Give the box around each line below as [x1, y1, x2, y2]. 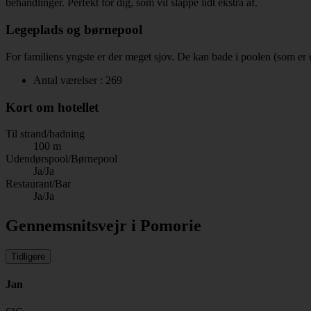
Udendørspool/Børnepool [6, 153, 117, 165]
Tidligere [11, 251, 45, 262]
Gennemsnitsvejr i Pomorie [6, 217, 201, 235]
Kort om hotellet [6, 99, 99, 115]
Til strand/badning [6, 128, 85, 140]
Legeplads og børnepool [6, 22, 142, 37]
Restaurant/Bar [6, 178, 71, 190]
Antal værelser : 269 [33, 74, 122, 86]
